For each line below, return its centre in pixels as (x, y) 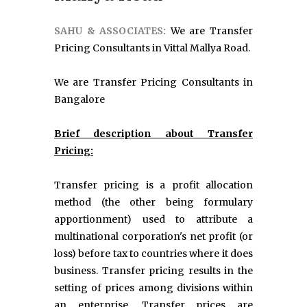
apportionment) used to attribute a (153, 220)
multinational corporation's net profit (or (153, 237)
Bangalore (79, 100)
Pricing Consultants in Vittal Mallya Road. (152, 48)
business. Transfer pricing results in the (153, 271)
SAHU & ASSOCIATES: (112, 31)
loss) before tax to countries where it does (153, 254)
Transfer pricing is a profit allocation (153, 185)
